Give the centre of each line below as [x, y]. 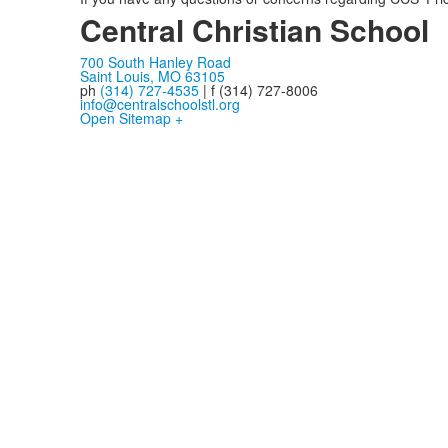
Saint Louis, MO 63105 [152, 76]
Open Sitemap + [131, 118]
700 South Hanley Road [155, 62]
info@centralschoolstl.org [159, 104]
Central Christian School [254, 29]
